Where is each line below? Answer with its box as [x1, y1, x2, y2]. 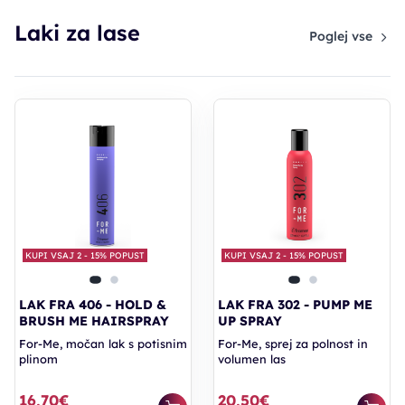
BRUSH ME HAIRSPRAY [19, 313, 169, 329]
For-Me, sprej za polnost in [218, 336, 368, 351]
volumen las [218, 352, 286, 366]
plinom [19, 352, 58, 366]
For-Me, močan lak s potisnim [19, 336, 187, 351]
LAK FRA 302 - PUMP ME [218, 297, 372, 313]
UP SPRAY [218, 313, 282, 329]
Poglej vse [309, 28, 372, 44]
